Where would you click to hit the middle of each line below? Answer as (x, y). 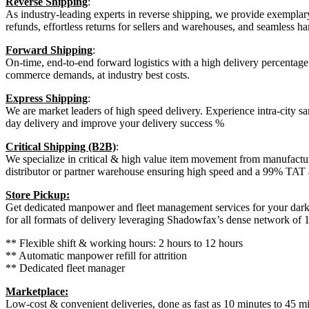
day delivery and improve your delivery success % (115, 123)
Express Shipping (47, 99)
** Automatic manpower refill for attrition (96, 256)
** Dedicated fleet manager (65, 268)
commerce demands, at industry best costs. (98, 75)
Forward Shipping (49, 50)
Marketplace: (37, 292)
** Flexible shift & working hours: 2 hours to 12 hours (124, 243)
